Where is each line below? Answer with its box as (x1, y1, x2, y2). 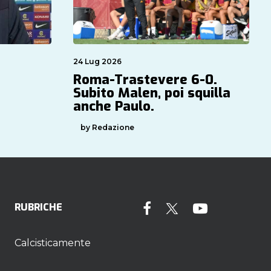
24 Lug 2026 (73, 56, 122, 66)
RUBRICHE (15, 201, 62, 214)
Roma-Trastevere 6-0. (73, 70, 217, 88)
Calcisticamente (15, 237, 91, 249)
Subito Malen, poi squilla (73, 83, 230, 102)
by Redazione (80, 122, 134, 132)
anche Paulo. (73, 97, 154, 115)
